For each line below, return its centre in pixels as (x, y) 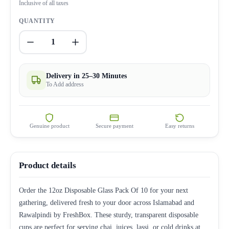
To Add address (65, 84)
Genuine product (49, 125)
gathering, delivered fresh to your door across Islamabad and (107, 202)
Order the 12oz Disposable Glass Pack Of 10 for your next (104, 190)
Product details (48, 165)
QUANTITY (37, 21)
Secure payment (114, 125)
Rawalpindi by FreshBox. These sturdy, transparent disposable (109, 215)
